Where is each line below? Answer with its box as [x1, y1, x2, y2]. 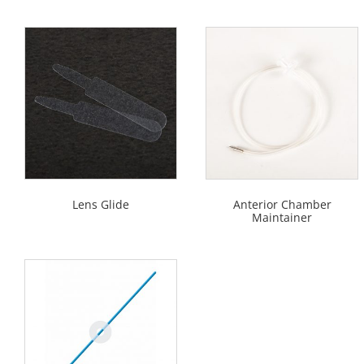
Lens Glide [72, 197, 129, 213]
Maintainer [252, 210, 312, 226]
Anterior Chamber [232, 197, 331, 213]
